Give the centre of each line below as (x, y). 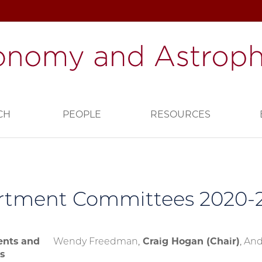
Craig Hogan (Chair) (190, 241)
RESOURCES (180, 114)
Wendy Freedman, (96, 241)
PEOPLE (82, 114)
